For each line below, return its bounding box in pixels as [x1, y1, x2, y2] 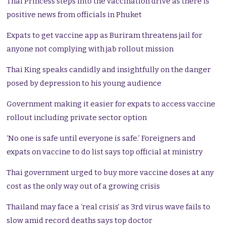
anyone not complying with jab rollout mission [7, 44, 174, 54]
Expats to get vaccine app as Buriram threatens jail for [7, 31, 203, 40]
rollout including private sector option [7, 113, 147, 123]
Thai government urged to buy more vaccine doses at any [7, 168, 214, 178]
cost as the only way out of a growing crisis [7, 182, 160, 191]
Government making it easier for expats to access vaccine [7, 99, 216, 109]
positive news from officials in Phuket [7, 10, 142, 20]
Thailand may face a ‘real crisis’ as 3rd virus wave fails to [7, 202, 211, 212]
